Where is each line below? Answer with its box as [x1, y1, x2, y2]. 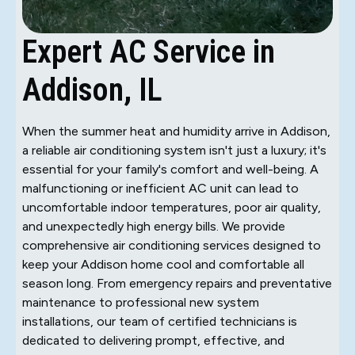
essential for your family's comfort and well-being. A [22, 161, 319, 177]
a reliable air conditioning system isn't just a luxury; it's [22, 142, 326, 158]
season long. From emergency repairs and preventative [22, 275, 332, 291]
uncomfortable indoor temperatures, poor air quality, [22, 199, 321, 215]
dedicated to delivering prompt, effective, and [22, 332, 284, 348]
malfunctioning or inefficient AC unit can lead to [22, 180, 299, 196]
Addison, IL [22, 71, 162, 109]
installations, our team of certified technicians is [22, 313, 297, 329]
